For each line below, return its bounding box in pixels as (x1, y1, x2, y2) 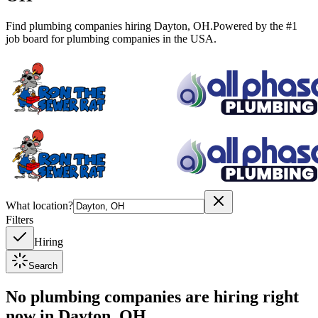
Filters (6, 213, 33, 226)
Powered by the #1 (213, 19, 297, 32)
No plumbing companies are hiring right (6, 287, 299, 306)
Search (28, 260, 57, 271)
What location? (6, 199, 73, 212)
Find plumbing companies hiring (6, 19, 154, 32)
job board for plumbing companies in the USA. (6, 32, 216, 45)
